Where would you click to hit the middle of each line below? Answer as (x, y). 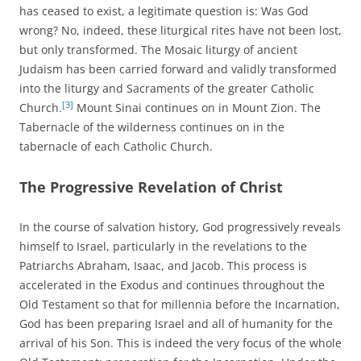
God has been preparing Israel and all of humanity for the (176, 324)
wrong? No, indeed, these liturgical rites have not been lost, (180, 31)
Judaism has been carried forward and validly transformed (178, 69)
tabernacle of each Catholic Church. (118, 147)
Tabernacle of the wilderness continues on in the (152, 127)
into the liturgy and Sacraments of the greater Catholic (167, 89)
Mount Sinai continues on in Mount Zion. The (197, 108)
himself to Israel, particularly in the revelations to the (163, 247)
